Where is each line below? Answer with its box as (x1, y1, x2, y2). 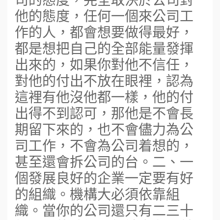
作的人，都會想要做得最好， (15, 22, 193, 42)
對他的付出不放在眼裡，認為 (15, 70, 193, 90)
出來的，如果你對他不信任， (15, 54, 193, 74)
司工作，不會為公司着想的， (15, 135, 193, 155)
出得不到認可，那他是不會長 (15, 103, 193, 123)
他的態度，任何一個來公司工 (15, 5, 193, 26)
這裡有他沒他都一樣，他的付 (15, 86, 193, 107)
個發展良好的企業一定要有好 (15, 167, 193, 188)
